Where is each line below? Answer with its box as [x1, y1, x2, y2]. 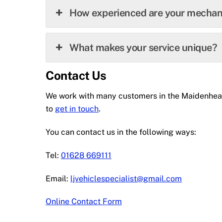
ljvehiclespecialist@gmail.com [70, 173, 182, 183]
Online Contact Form [46, 197, 122, 207]
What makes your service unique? [69, 42, 218, 54]
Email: [46, 173, 70, 183]
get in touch [55, 104, 99, 114]
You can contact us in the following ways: [46, 127, 196, 137]
